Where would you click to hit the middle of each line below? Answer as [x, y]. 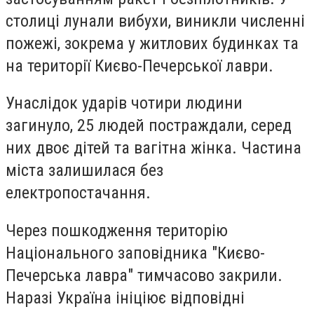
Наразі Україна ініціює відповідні [125, 298]
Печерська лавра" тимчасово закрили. [144, 276]
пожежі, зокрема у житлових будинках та [152, 43]
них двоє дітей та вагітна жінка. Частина [153, 148]
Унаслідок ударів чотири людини [124, 103]
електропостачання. [78, 193]
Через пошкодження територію [117, 231]
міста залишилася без [84, 171]
